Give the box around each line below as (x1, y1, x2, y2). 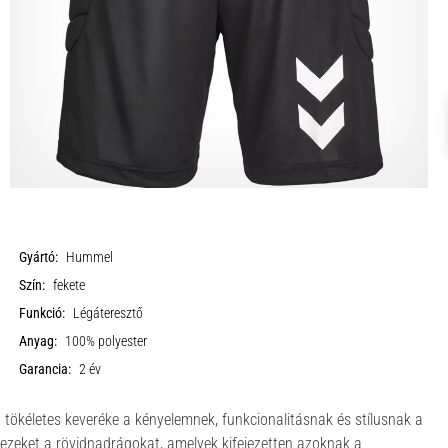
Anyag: (19, 333, 58, 350)
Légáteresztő (73, 305, 144, 322)
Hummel (66, 249, 114, 266)
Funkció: (19, 305, 66, 322)
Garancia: (19, 361, 72, 378)
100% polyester (65, 333, 148, 350)
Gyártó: (19, 249, 59, 266)
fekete (53, 277, 86, 294)
